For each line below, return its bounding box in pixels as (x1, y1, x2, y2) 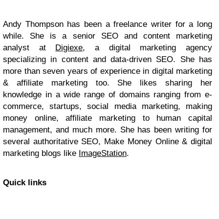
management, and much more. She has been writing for (3, 125, 212, 134)
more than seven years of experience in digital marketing (3, 66, 212, 76)
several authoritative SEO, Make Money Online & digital (3, 136, 212, 146)
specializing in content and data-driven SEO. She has (3, 54, 212, 64)
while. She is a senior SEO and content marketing (3, 31, 212, 41)
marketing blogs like (3, 148, 79, 158)
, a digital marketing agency (83, 43, 213, 52)
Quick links (3, 177, 46, 187)
